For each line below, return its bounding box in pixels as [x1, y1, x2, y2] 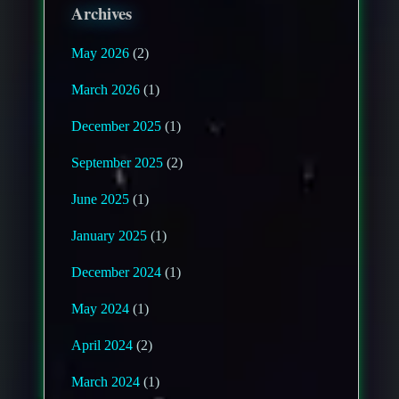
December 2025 [71, 118, 162, 134]
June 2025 [71, 191, 130, 207]
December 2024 [71, 264, 162, 280]
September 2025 [71, 154, 164, 170]
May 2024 [71, 300, 130, 316]
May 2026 [71, 45, 130, 61]
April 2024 [71, 337, 134, 353]
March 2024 [71, 373, 141, 389]
